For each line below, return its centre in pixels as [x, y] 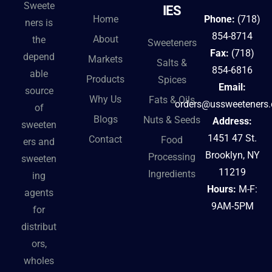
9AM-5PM [232, 206]
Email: [233, 87]
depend [39, 57]
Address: [233, 121]
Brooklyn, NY [232, 155]
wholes [39, 261]
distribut [39, 227]
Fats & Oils [172, 100]
